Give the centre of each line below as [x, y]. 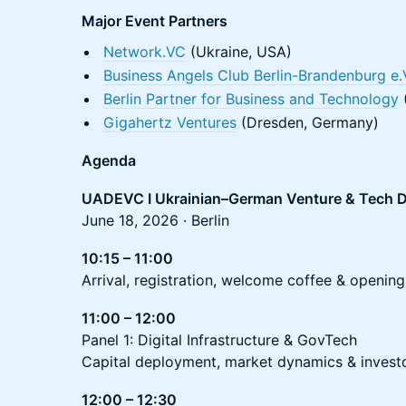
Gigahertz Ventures [170, 122]
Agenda [109, 160]
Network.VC [145, 52]
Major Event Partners [155, 21]
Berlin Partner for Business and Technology [251, 99]
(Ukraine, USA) [239, 52]
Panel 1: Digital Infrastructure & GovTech [219, 340]
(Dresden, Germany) [308, 122]
